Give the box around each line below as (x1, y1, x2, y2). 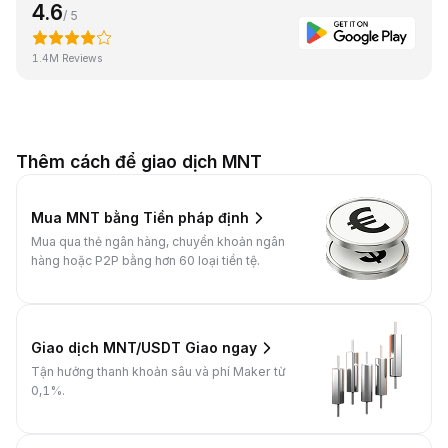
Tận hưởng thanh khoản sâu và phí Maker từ (31, 363, 286, 379)
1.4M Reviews (32, 51, 103, 65)
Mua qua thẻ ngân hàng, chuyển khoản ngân (31, 233, 285, 249)
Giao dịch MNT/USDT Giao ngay (31, 339, 257, 357)
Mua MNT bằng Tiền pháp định (31, 209, 249, 227)
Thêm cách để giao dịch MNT (16, 150, 262, 172)
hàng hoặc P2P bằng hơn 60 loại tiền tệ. (31, 252, 260, 268)
